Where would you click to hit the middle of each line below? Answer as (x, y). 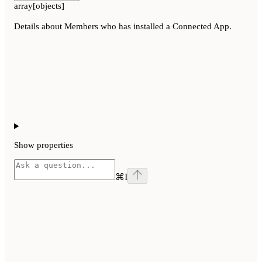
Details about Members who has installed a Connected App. (123, 26)
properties (55, 145)
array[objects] (39, 6)
